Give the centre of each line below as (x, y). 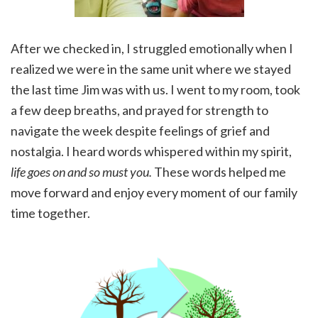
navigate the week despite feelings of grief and (140, 131)
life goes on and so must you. (82, 172)
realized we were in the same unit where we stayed (151, 69)
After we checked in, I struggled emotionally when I (152, 49)
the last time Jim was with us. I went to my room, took (155, 90)
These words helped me (220, 172)
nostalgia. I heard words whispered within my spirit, (151, 152)
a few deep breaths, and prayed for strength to (139, 110)
